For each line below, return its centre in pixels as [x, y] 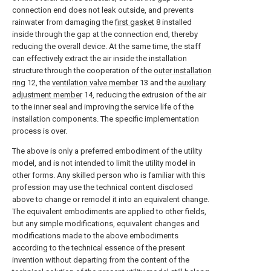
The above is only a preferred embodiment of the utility [107, 151]
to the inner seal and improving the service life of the [103, 107]
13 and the [158, 83]
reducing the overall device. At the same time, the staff [106, 46]
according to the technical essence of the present [99, 248]
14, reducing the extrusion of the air [144, 95]
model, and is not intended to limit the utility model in [104, 163]
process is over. [40, 131]
